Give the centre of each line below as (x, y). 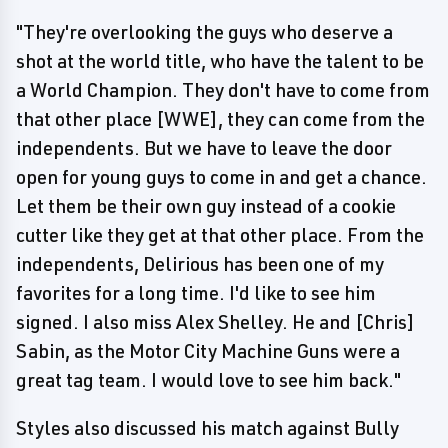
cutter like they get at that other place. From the (220, 235)
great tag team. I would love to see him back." (208, 380)
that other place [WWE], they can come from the (220, 119)
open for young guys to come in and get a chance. (221, 177)
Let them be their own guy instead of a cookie (206, 206)
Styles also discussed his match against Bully (207, 428)
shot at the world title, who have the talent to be (220, 61)
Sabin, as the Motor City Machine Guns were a (208, 351)
